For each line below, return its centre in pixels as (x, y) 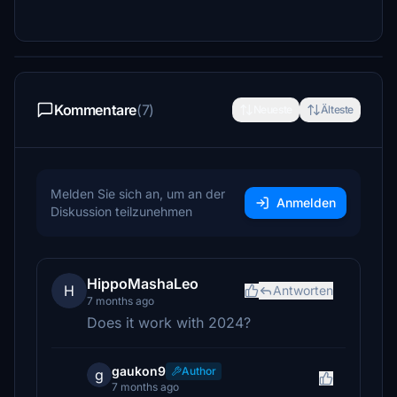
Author (199, 371)
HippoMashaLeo (143, 284)
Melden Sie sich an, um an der (138, 194)
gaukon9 (139, 371)
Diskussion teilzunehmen (121, 211)
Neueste (272, 109)
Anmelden (306, 202)
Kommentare (95, 110)
